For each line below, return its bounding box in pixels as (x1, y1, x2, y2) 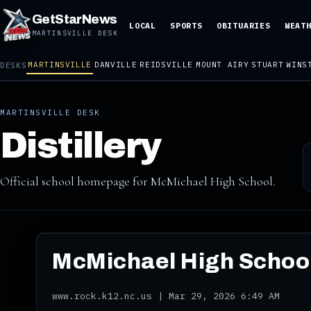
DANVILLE (94, 60, 137, 69)
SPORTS (169, 20, 203, 31)
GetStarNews (31, 12, 117, 26)
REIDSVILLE (140, 60, 193, 69)
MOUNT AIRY (195, 60, 249, 69)
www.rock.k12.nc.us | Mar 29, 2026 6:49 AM (52, 290, 280, 303)
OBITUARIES (216, 20, 271, 31)
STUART (251, 60, 284, 69)
